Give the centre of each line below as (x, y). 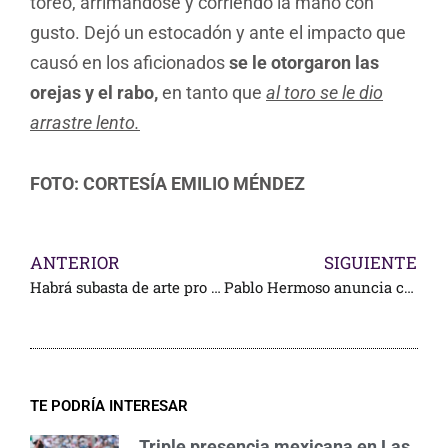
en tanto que (212, 92)
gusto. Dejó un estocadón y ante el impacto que (218, 32)
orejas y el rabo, (94, 92)
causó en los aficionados (129, 62)
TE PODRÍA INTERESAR (109, 405)
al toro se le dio (324, 92)
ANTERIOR (75, 262)
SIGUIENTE (370, 262)
